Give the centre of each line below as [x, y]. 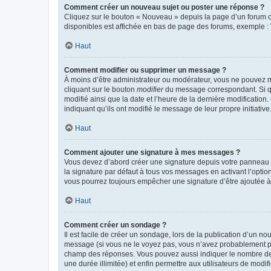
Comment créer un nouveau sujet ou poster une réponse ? [164, 7]
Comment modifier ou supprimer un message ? [145, 70]
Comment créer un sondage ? [115, 225]
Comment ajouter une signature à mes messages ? [152, 152]
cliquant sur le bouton [100, 89]
